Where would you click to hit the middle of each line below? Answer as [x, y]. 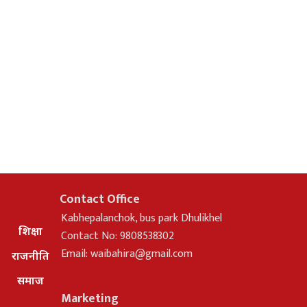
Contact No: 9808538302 [118, 236]
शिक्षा [30, 231]
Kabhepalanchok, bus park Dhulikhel [142, 218]
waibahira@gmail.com [142, 254]
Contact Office [100, 199]
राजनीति [30, 255]
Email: [76, 254]
